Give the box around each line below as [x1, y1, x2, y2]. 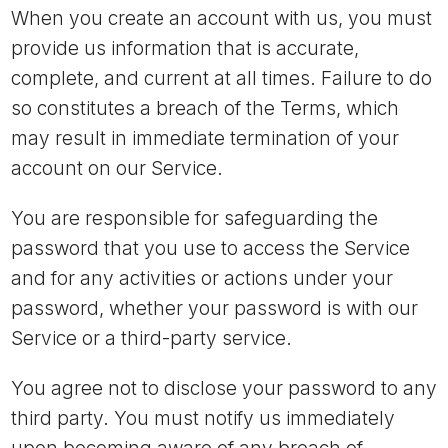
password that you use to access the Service [11, 237, 410, 260]
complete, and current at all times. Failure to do [11, 67, 432, 90]
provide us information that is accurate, [11, 37, 359, 60]
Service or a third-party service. [11, 327, 292, 350]
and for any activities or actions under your [11, 267, 393, 290]
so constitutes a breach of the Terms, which [11, 97, 399, 120]
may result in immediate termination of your [11, 127, 399, 150]
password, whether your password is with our [11, 297, 418, 320]
